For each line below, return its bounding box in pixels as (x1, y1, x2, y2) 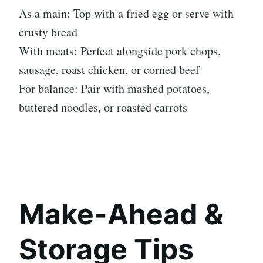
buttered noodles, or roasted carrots (19, 99, 187, 116)
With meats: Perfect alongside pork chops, (19, 43, 221, 59)
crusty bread (19, 24, 77, 41)
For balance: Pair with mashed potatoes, (19, 80, 210, 97)
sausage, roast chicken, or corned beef (19, 62, 200, 78)
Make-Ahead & (19, 197, 223, 232)
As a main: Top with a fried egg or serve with (19, 5, 234, 22)
